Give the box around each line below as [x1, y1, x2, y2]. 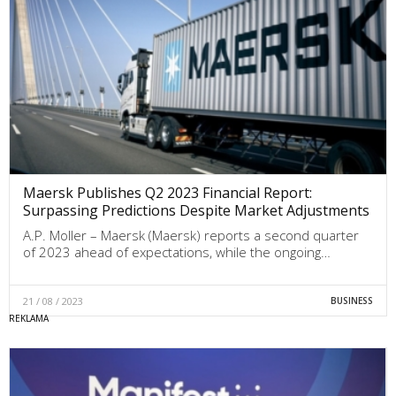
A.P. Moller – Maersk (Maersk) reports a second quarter [23, 226, 359, 245]
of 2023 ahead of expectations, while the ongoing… [23, 243, 331, 262]
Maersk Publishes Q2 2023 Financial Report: [23, 183, 312, 203]
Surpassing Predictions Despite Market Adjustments [23, 201, 369, 221]
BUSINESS [330, 294, 373, 308]
